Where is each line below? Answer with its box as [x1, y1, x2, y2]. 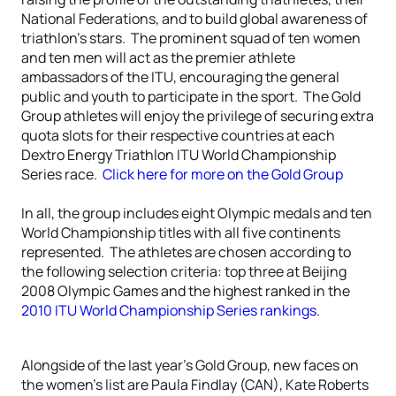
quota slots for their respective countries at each [21, 126, 335, 145]
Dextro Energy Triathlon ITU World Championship [21, 145, 336, 164]
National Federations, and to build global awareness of [21, 9, 368, 28]
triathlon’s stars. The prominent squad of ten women [21, 28, 361, 48]
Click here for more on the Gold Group [103, 164, 343, 184]
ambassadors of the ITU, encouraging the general [21, 67, 339, 87]
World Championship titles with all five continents [21, 223, 340, 242]
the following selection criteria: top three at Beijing [21, 262, 346, 281]
